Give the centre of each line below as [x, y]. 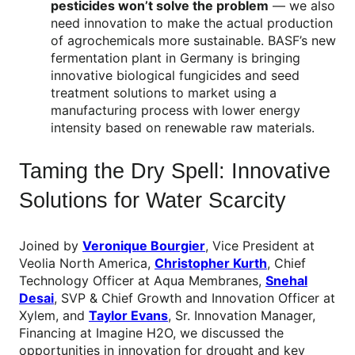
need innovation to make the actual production [192, 23]
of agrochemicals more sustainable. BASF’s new [193, 40]
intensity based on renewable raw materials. [183, 127]
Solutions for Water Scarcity [153, 201]
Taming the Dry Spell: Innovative [175, 172]
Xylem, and [54, 316]
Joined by [51, 246]
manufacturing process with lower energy [176, 110]
